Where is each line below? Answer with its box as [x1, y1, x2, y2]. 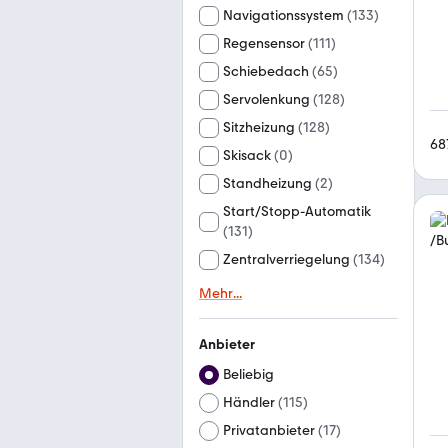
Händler [223, 394, 275, 411]
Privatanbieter [223, 422, 315, 439]
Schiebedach [223, 63, 309, 80]
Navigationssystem [223, 7, 344, 24]
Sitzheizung [223, 119, 295, 136]
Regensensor [223, 35, 305, 52]
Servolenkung [223, 91, 310, 108]
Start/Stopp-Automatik [223, 203, 371, 220]
